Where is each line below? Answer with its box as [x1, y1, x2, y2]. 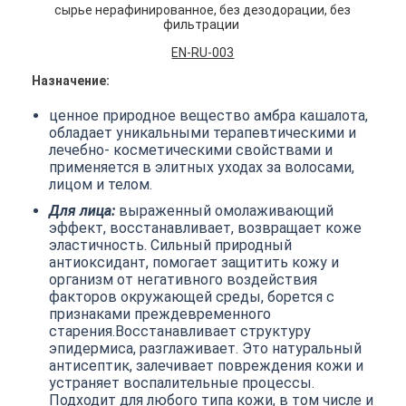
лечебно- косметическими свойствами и [49, 141, 333, 159]
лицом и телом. [49, 176, 153, 193]
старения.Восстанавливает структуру [49, 323, 312, 340]
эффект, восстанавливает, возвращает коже [49, 219, 362, 237]
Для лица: [49, 202, 116, 219]
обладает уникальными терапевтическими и [49, 124, 357, 141]
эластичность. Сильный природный [49, 237, 293, 254]
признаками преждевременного [49, 305, 272, 323]
